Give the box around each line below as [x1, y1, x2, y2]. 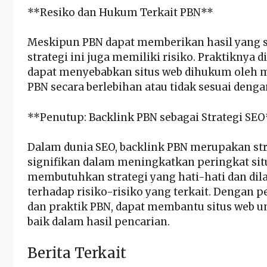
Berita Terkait [27, 243, 126, 262]
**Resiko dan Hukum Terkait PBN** [27, 5, 213, 19]
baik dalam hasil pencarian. [27, 215, 170, 229]
